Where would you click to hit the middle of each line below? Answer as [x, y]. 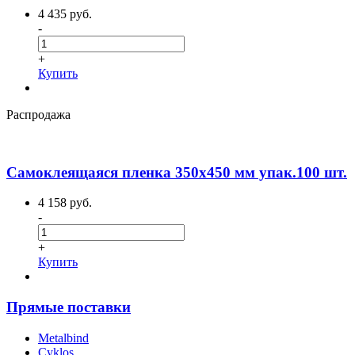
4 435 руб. [65, 13]
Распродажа [38, 114]
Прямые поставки [69, 307]
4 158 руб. [65, 203]
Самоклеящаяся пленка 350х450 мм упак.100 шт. [177, 172]
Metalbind [63, 338]
